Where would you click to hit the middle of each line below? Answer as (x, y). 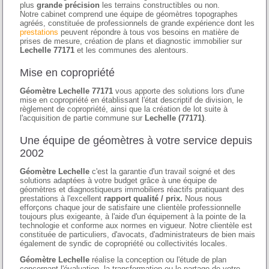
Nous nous (203, 199)
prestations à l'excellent (62, 199)
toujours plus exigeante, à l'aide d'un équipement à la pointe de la (133, 217)
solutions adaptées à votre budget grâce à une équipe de (119, 181)
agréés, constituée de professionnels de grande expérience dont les (138, 23)
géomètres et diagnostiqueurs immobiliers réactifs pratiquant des (132, 190)
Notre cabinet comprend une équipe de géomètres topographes (129, 14)
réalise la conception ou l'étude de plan (158, 260)
